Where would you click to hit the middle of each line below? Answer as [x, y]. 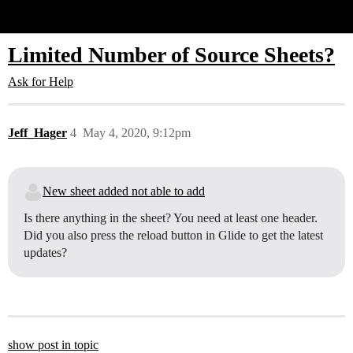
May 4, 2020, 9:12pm [137, 133]
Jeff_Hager [37, 133]
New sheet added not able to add [124, 191]
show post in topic [53, 345]
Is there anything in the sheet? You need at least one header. [171, 218]
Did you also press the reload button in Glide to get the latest [173, 235]
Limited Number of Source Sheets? [171, 55]
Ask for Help [41, 82]
